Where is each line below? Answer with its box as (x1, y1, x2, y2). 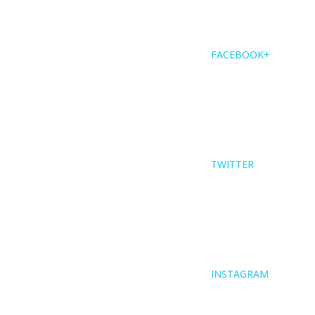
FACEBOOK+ (211, 48, 270, 61)
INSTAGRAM (211, 267, 269, 281)
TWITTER (211, 157, 254, 171)
